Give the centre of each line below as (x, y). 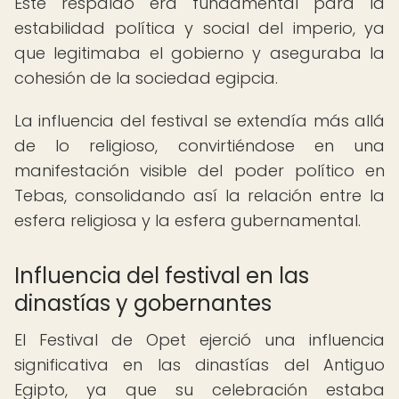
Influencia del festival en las (162, 276)
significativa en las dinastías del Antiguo (199, 365)
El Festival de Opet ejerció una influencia (199, 340)
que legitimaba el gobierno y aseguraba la (199, 53)
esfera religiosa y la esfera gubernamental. (187, 220)
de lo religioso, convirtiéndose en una (199, 146)
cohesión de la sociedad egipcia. (146, 78)
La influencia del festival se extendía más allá (199, 121)
